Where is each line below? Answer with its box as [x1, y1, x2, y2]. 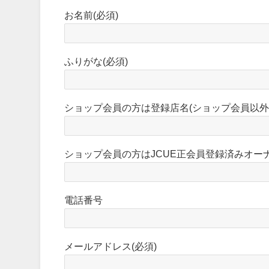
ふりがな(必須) [64, 56, 128, 66]
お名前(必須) [64, 10, 119, 20]
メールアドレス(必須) [64, 241, 157, 251]
